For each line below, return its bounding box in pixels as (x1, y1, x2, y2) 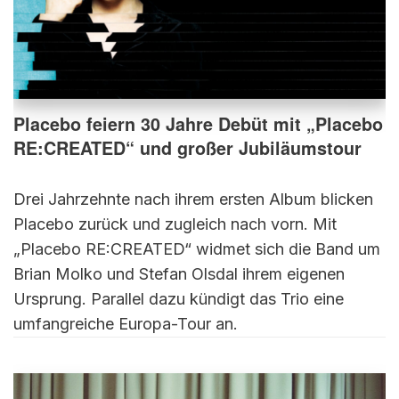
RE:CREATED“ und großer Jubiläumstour (13, 134, 362, 160)
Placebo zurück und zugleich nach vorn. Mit (13, 214, 337, 233)
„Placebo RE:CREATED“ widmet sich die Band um (13, 239, 380, 258)
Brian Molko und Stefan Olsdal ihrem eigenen (13, 264, 345, 283)
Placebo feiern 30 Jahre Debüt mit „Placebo (13, 110, 383, 136)
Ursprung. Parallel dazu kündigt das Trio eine (13, 289, 344, 308)
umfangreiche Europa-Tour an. (13, 313, 238, 333)
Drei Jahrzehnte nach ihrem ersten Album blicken (13, 189, 373, 208)
